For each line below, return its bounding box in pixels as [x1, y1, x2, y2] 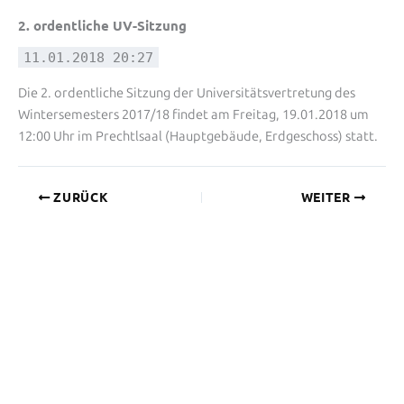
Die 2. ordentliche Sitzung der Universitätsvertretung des [18, 84, 355, 101]
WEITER [300, 188, 354, 206]
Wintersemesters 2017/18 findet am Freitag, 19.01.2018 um [18, 106, 369, 123]
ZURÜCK [50, 188, 109, 206]
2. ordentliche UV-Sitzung [18, 16, 187, 34]
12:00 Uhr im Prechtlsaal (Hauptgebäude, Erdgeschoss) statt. [18, 127, 378, 144]
